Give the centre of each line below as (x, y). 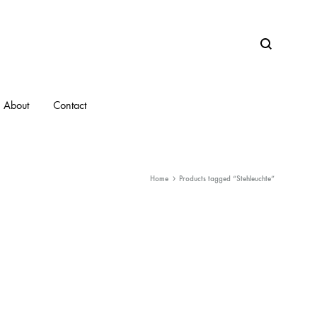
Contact (70, 105)
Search (274, 52)
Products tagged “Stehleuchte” (227, 179)
